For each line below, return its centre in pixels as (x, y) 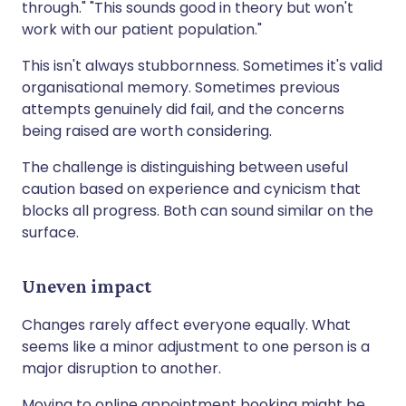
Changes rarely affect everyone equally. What (186, 324)
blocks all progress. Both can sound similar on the (198, 210)
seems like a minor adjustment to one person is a (196, 346)
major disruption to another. (121, 368)
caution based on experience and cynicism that (191, 188)
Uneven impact (87, 285)
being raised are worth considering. (147, 130)
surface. (50, 232)
